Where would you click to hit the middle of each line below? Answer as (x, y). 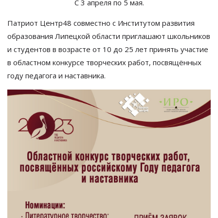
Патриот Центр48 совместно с (62, 23)
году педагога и (35, 75)
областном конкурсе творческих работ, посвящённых (107, 62)
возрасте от (80, 49)
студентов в (35, 49)
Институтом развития (156, 23)
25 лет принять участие (166, 49)
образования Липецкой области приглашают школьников (109, 36)
